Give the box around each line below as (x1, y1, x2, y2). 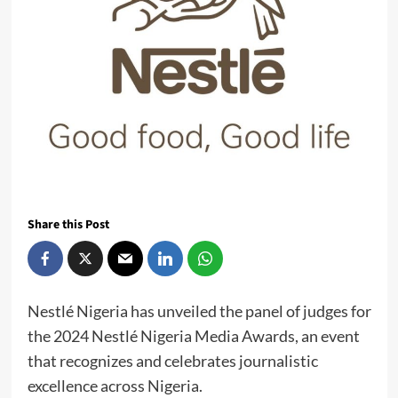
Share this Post (27, 215, 109, 234)
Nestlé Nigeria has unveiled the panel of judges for (27, 300, 371, 321)
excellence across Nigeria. (27, 375, 205, 395)
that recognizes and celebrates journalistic (27, 350, 318, 370)
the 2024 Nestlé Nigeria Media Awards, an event (27, 325, 360, 346)
